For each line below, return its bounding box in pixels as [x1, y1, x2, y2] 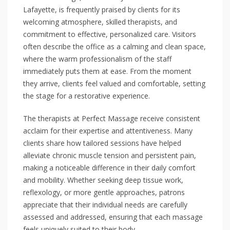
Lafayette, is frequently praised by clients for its [23, 5, 180, 14]
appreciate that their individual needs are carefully [23, 200, 187, 209]
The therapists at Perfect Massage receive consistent [23, 113, 200, 123]
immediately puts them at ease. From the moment [23, 66, 191, 76]
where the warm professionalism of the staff [23, 54, 171, 64]
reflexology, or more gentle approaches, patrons [23, 187, 185, 197]
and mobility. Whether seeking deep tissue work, [23, 175, 183, 185]
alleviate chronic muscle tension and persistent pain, [23, 150, 196, 160]
